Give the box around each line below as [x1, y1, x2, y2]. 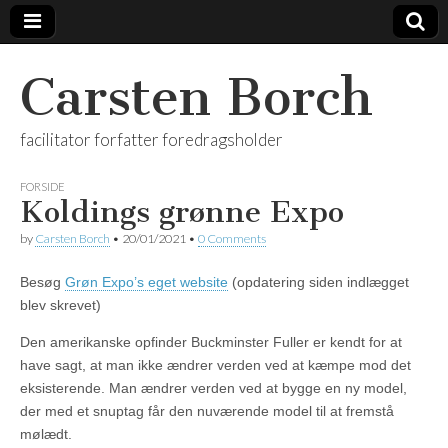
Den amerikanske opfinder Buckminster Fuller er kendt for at [20, 334, 402, 350]
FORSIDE [20, 180, 65, 193]
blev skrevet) [20, 297, 101, 313]
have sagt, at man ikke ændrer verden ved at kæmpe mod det [20, 357, 411, 373]
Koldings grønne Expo [20, 194, 344, 230]
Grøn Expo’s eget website [65, 274, 228, 290]
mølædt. [20, 426, 72, 442]
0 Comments [198, 231, 266, 246]
